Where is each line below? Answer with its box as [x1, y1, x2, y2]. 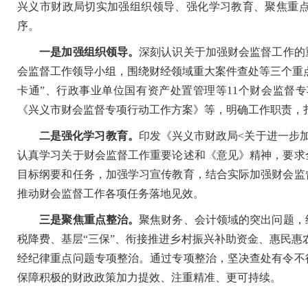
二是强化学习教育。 [28, 130, 139, 142]
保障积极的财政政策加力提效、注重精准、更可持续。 [17, 272, 281, 283]
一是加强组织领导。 [28, 46, 140, 58]
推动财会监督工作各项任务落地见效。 [17, 188, 204, 199]
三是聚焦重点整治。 [39, 214, 140, 225]
